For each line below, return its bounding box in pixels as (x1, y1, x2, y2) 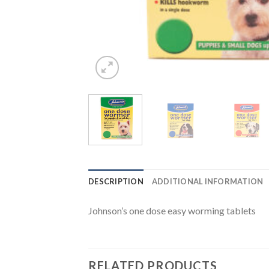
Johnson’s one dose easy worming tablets (88, 205, 256, 217)
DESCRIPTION (88, 177, 144, 187)
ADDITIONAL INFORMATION (151, 177, 264, 187)
